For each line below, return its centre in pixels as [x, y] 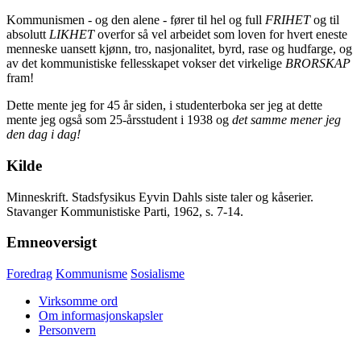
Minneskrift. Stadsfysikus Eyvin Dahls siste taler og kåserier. [160, 197]
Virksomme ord [78, 301]
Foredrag [29, 274]
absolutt [28, 35]
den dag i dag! [44, 135]
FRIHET [288, 20]
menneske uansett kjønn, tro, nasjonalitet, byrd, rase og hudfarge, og [179, 49]
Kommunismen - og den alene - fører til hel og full [136, 20]
